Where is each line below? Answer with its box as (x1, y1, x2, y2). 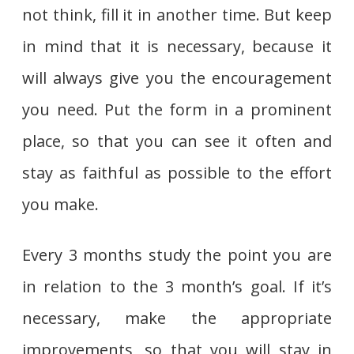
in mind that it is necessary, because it (22, 35, 332, 57)
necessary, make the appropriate (22, 307, 332, 329)
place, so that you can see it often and (22, 130, 332, 152)
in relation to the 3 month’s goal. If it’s (22, 275, 332, 297)
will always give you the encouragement (22, 66, 332, 88)
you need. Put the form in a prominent (22, 98, 332, 120)
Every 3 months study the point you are (22, 243, 332, 265)
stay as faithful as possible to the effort (22, 161, 332, 183)
